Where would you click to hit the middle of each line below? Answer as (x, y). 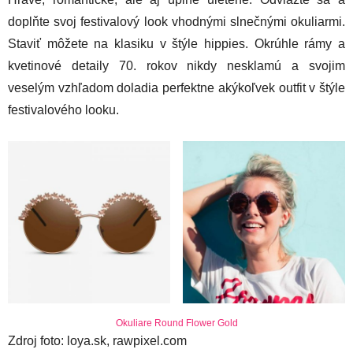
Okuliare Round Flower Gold (176, 323)
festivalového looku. (63, 110)
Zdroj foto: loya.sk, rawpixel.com (97, 340)
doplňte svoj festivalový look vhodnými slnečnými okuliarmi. (176, 21)
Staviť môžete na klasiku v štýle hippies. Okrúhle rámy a (176, 43)
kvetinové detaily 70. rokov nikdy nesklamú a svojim (176, 65)
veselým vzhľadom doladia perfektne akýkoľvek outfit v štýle (176, 87)
